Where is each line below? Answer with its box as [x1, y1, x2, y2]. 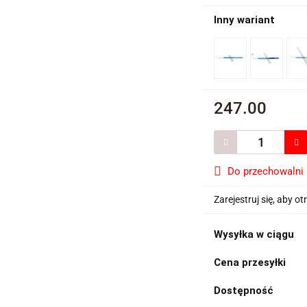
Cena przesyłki [214, 256, 286, 269]
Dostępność [214, 284, 274, 297]
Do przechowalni [228, 165, 304, 177]
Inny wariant [214, 14, 275, 26]
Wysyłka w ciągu [214, 228, 295, 241]
